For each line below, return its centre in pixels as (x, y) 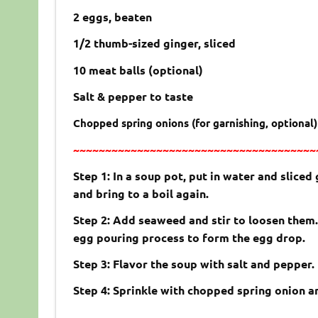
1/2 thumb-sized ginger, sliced (154, 43)
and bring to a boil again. (141, 194)
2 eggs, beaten (112, 17)
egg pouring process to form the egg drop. (189, 238)
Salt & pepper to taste (133, 97)
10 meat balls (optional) (138, 70)
